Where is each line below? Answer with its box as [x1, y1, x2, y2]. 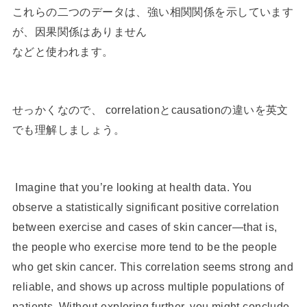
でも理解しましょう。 [12, 123, 125, 136]
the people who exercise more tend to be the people [12, 241, 278, 254]
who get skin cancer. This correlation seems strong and [12, 260, 294, 273]
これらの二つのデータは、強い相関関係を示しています [12, 5, 294, 19]
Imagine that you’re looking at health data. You [12, 181, 252, 194]
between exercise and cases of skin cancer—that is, [12, 221, 278, 234]
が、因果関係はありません [12, 25, 147, 38]
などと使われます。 [12, 45, 114, 58]
